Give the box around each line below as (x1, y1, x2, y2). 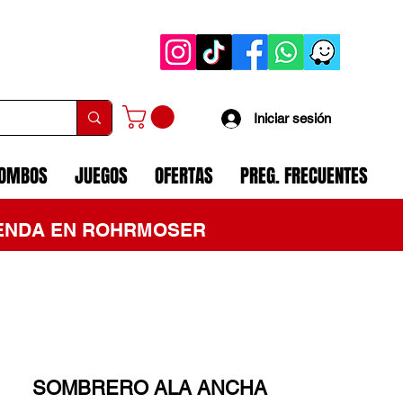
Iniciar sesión (254, 111, 331, 126)
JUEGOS (75, 162, 128, 191)
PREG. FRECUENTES (240, 162, 368, 191)
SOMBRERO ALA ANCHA (32, 377, 267, 400)
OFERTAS (155, 162, 213, 191)
